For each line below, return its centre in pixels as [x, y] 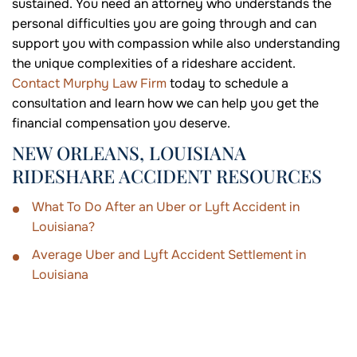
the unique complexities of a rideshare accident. [154, 64]
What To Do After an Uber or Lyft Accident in [166, 207]
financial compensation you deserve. [121, 124]
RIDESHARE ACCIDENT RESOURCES [167, 176]
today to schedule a [228, 84]
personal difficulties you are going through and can [164, 24]
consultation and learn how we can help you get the [165, 104]
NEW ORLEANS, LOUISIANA [129, 153]
